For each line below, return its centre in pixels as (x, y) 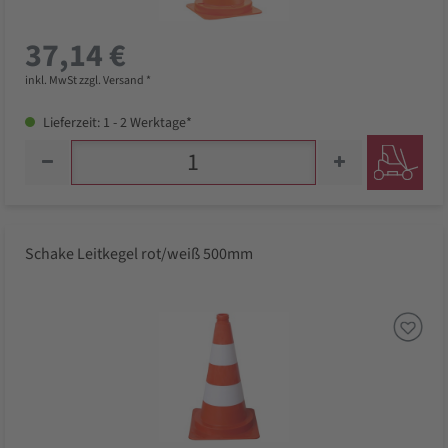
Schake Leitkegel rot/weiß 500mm (139, 254)
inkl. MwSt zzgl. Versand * (88, 81)
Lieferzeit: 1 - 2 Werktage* (116, 123)
